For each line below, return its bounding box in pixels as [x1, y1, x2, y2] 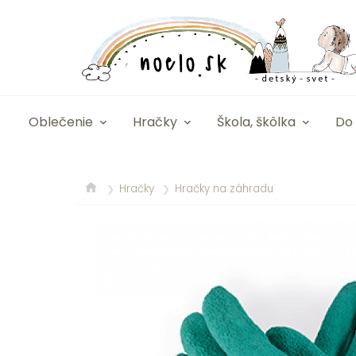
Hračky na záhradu [175, 180, 273, 196]
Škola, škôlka [217, 113, 296, 131]
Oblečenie [29, 113, 93, 131]
